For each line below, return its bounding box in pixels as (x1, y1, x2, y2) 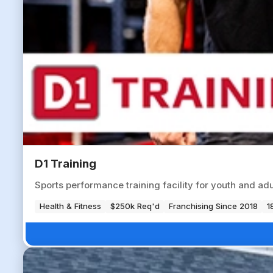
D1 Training (35, 156, 96, 171)
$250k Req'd (110, 201, 160, 211)
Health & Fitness (39, 201, 101, 211)
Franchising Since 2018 (168, 201, 258, 211)
